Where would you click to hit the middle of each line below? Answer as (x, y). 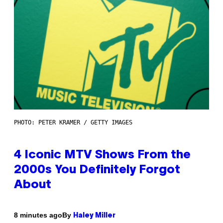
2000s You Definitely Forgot (97, 170)
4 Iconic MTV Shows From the (102, 155)
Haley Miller (94, 216)
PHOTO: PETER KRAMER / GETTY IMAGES (73, 122)
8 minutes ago (38, 215)
